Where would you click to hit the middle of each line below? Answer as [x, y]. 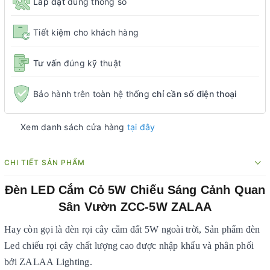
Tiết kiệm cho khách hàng [86, 32]
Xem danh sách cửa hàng [74, 127]
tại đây [141, 127]
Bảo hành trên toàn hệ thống [93, 93]
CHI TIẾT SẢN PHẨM [45, 162]
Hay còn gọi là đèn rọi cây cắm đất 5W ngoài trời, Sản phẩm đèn [132, 229]
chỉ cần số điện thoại [194, 93]
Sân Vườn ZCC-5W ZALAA [135, 207]
